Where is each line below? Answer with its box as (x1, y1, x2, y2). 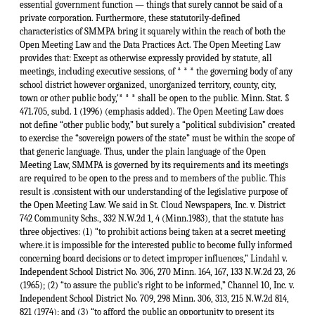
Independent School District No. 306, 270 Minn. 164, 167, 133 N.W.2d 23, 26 (20, 266, 295, 278)
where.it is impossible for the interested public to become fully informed (20, 240, 292, 251)
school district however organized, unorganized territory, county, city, (20, 79, 276, 91)
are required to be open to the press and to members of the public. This (20, 173, 285, 184)
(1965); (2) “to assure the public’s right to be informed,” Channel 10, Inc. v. (20, 280, 295, 291)
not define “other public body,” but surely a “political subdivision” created (20, 120, 295, 131)
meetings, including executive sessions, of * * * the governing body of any (20, 66, 292, 77)
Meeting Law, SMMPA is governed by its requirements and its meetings (20, 160, 288, 171)
